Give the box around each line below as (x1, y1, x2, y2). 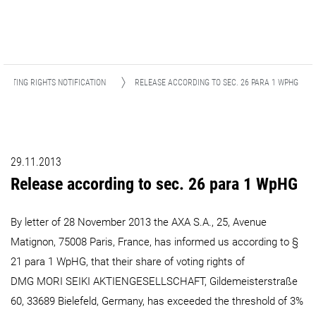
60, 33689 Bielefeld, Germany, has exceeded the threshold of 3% (11, 295, 303, 308)
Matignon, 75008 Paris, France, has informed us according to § (11, 236, 298, 248)
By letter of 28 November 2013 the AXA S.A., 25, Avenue (11, 216, 267, 229)
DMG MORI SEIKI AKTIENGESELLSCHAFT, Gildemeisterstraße (11, 275, 298, 288)
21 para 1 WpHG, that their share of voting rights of (11, 255, 245, 268)
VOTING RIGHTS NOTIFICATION (3, 78, 106, 87)
